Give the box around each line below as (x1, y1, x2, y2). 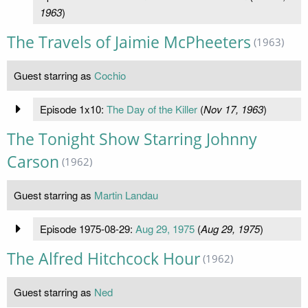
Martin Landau (94, 187, 158, 202)
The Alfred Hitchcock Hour (7, 247, 200, 269)
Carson (7, 151, 59, 173)
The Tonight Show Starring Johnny (7, 128, 257, 150)
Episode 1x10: (39, 101, 107, 116)
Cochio (94, 67, 126, 82)
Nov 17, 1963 (203, 101, 263, 116)
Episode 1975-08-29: (39, 221, 135, 236)
